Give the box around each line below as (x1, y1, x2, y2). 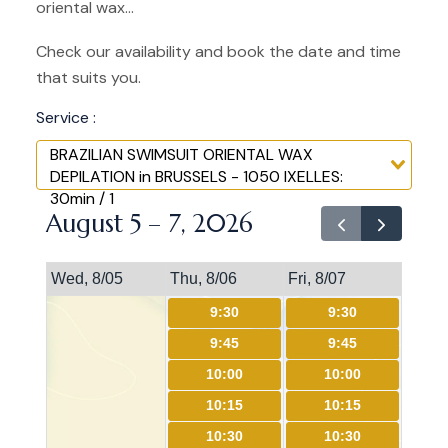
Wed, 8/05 (51, 270, 123, 288)
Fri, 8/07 (288, 270, 346, 288)
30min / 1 (50, 188, 114, 210)
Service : (36, 107, 96, 129)
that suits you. (36, 67, 141, 89)
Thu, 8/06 (170, 270, 237, 288)
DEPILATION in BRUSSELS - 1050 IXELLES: (50, 166, 343, 188)
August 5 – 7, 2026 (46, 207, 253, 239)
